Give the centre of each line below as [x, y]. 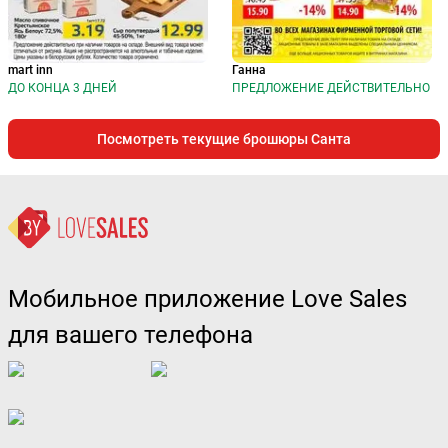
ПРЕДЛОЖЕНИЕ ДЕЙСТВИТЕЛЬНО [331, 88]
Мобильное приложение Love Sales [207, 299]
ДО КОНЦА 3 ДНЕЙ [62, 88]
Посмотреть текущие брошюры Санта [224, 139]
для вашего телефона [130, 335]
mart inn [30, 70]
